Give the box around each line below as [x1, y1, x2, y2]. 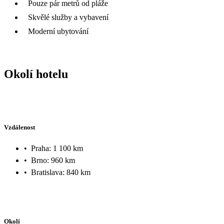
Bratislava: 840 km [31, 167, 90, 176]
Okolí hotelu [4, 67, 68, 80]
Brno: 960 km [31, 155, 75, 164]
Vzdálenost [4, 123, 35, 131]
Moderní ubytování [28, 26, 88, 35]
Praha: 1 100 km [31, 143, 83, 152]
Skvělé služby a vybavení [28, 12, 108, 21]
